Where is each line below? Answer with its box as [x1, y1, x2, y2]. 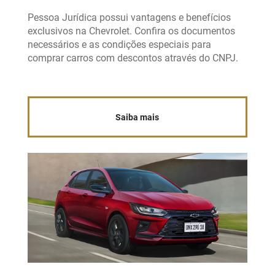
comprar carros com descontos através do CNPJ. [27, 52, 238, 64]
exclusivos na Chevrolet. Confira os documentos [27, 25, 235, 37]
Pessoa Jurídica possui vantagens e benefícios [27, 12, 231, 24]
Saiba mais [115, 112, 160, 122]
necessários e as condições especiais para [27, 39, 211, 51]
